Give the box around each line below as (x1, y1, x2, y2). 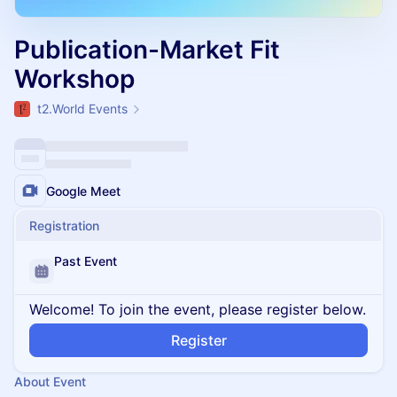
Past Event (54, 253, 117, 269)
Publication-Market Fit (14, 35, 280, 65)
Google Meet (46, 183, 121, 198)
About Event (14, 374, 86, 389)
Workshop (14, 64, 135, 94)
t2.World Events (37, 101, 128, 116)
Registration (29, 218, 99, 233)
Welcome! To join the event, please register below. (29, 300, 366, 318)
